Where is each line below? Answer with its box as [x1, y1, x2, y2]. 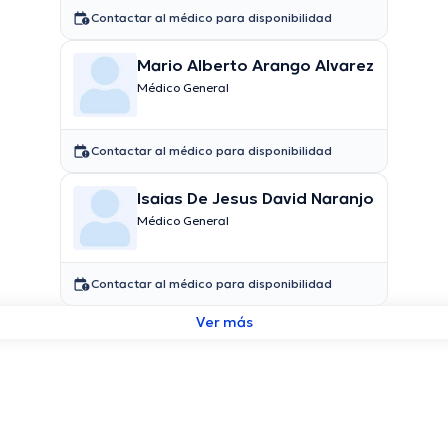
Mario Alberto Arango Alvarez [137, 55, 374, 75]
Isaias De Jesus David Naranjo [137, 188, 374, 208]
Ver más [195, 313, 253, 331]
